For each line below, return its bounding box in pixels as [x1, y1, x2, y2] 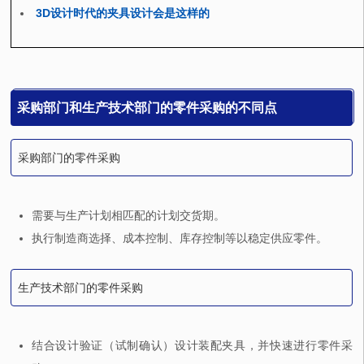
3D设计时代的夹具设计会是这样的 [36, 6, 210, 20]
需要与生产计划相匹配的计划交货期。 [32, 209, 226, 223]
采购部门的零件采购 [18, 151, 121, 165]
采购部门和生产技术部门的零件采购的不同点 [17, 101, 278, 115]
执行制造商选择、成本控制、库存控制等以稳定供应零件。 [32, 232, 328, 245]
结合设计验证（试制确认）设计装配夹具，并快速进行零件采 [32, 339, 353, 353]
